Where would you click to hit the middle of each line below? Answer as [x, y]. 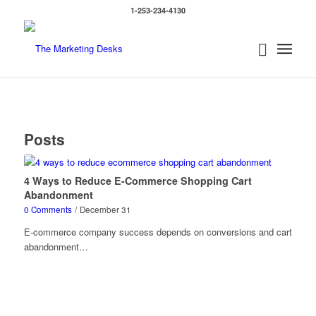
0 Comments [48, 209]
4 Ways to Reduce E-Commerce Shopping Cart [138, 181]
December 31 [105, 209]
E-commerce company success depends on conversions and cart [158, 232]
